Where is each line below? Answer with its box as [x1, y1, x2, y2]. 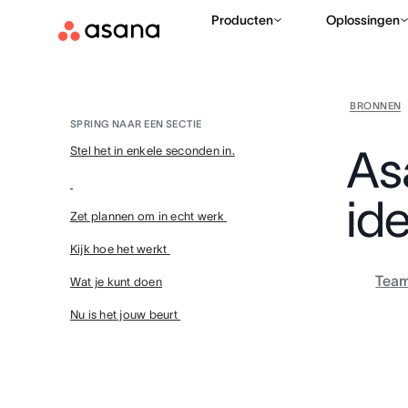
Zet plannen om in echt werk [69, 209, 228, 223]
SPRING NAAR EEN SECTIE [69, 118, 202, 129]
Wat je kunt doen [69, 275, 162, 289]
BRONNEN [350, 100, 402, 111]
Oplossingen [326, 13, 400, 27]
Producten [211, 13, 273, 27]
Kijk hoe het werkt [69, 242, 170, 256]
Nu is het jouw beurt [69, 308, 181, 321]
